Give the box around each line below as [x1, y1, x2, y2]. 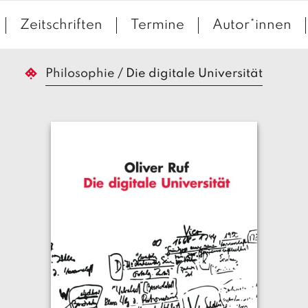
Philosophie [45, 67, 115, 80]
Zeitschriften [19, 19, 102, 32]
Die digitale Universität [126, 67, 263, 80]
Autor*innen [212, 19, 291, 32]
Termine [130, 19, 184, 32]
